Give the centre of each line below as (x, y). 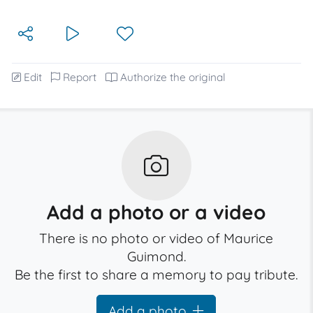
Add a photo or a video (156, 212)
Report (80, 77)
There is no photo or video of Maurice (156, 238)
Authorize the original (173, 77)
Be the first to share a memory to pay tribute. (156, 275)
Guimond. (156, 256)
